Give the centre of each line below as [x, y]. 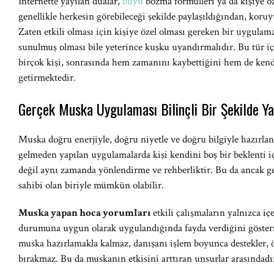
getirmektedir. [47, 78]
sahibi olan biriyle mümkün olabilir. [91, 185]
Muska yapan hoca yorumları [84, 213]
